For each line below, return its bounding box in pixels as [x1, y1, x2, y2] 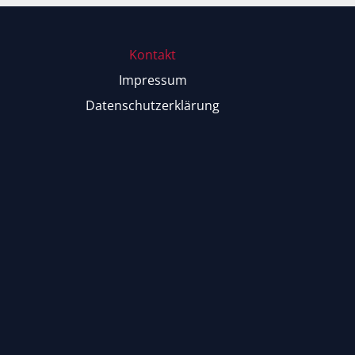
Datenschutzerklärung [86, 97, 220, 115]
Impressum [118, 71, 187, 90]
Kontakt [129, 46, 177, 64]
